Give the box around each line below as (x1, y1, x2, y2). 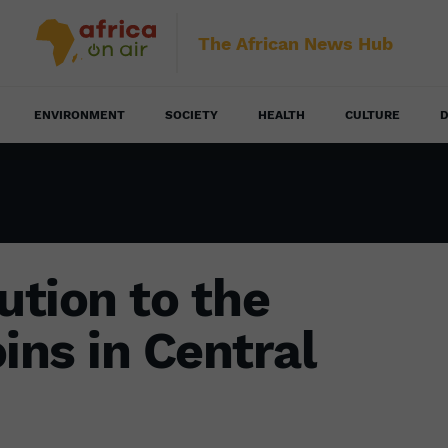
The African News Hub (198, 32, 393, 54)
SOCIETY (165, 108, 218, 122)
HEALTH (258, 108, 305, 122)
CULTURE (345, 108, 400, 122)
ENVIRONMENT (34, 108, 125, 122)
